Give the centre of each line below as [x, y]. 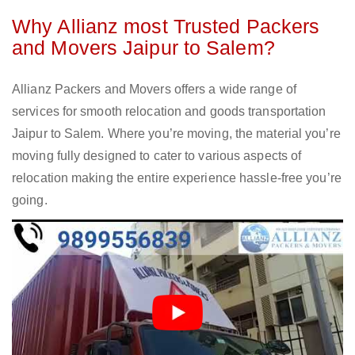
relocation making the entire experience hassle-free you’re [177, 178]
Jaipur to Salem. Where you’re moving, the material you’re [176, 134]
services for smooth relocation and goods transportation [169, 112]
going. [30, 200]
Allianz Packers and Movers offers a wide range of [154, 90]
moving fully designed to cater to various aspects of [157, 156]
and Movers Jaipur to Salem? [143, 48]
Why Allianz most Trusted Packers [166, 27]
